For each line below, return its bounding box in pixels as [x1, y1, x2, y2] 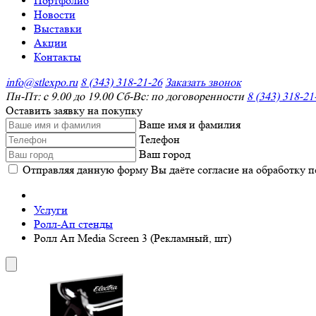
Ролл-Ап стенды [34, 217, 113, 231]
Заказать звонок [165, 75, 241, 89]
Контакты [34, 50, 81, 63]
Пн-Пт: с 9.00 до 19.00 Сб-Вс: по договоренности [6, 90, 244, 103]
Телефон [139, 133, 180, 146]
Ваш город [139, 147, 190, 161]
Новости [34, 8, 75, 21]
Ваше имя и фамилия [139, 118, 241, 131]
